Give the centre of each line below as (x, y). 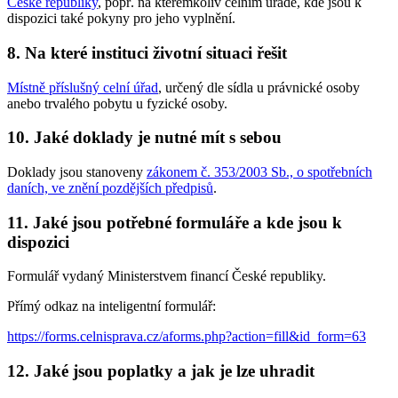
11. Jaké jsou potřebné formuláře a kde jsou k (175, 222)
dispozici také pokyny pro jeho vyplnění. (121, 19)
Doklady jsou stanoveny (77, 171)
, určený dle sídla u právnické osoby (259, 87)
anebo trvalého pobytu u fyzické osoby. (117, 103)
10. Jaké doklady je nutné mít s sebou (144, 138)
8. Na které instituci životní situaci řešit (147, 52)
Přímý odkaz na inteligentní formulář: (111, 306)
